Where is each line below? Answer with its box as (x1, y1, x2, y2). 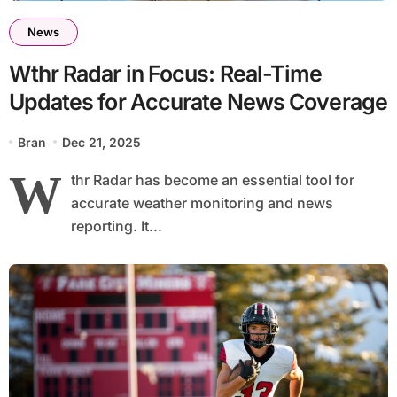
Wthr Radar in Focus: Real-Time (8, 59, 324, 87)
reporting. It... (70, 216, 162, 235)
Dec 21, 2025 (62, 134, 142, 150)
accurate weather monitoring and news (70, 193, 333, 212)
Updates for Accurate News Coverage (8, 88, 387, 115)
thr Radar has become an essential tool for (70, 170, 354, 189)
